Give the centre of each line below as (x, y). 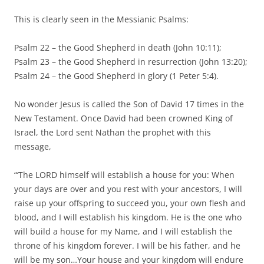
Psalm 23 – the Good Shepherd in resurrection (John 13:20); (131, 61)
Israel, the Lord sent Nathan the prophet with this (113, 132)
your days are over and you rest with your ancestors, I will (128, 189)
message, (33, 146)
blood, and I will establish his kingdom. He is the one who (128, 217)
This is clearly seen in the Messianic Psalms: (101, 19)
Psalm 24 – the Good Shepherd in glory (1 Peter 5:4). (116, 75)
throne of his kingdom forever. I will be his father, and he (127, 245)
